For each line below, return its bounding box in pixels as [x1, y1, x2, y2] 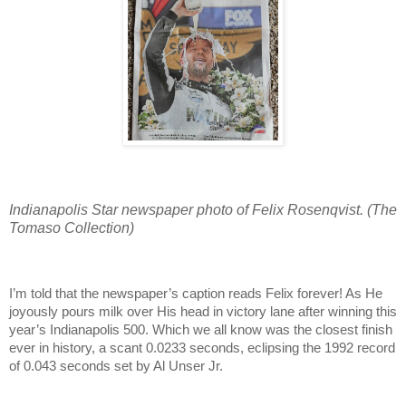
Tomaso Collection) [9, 220, 134, 237]
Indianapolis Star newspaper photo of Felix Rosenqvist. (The [9, 202, 397, 218]
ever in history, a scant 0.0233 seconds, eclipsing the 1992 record [9, 340, 395, 355]
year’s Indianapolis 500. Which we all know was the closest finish [9, 322, 392, 337]
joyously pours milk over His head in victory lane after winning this [9, 304, 397, 319]
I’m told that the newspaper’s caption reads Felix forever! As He [9, 285, 382, 301]
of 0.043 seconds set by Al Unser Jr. [9, 358, 223, 373]
